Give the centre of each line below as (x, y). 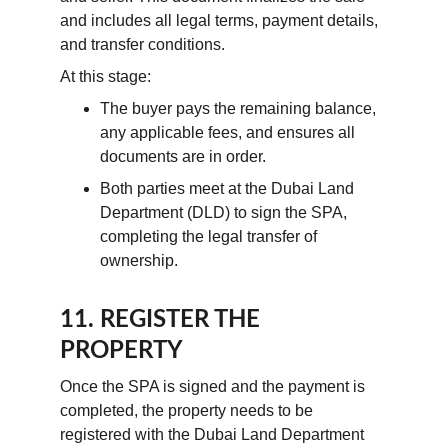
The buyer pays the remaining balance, (240, 108)
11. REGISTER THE (163, 320)
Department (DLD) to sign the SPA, (225, 212)
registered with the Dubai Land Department (214, 434)
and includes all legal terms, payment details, (221, 20)
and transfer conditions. (142, 44)
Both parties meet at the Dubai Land (229, 188)
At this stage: (105, 76)
